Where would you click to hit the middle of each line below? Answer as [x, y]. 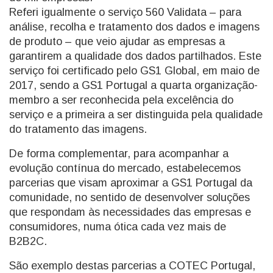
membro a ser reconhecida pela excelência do [121, 100]
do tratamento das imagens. [78, 129]
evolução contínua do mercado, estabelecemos [125, 168]
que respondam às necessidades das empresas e [130, 212]
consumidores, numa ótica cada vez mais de [118, 227]
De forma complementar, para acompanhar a [119, 154]
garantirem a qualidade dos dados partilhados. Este [135, 56]
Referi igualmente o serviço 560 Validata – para [125, 12]
